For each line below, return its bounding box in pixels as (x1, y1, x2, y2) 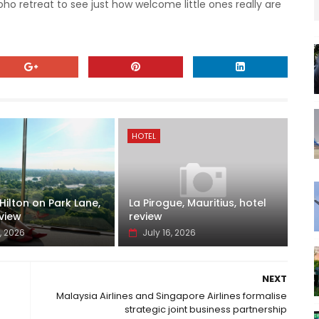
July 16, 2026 (142, 226, 197, 239)
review (129, 209, 163, 224)
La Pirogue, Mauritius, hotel (129, 196, 267, 211)
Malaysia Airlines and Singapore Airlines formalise (56, 289, 288, 303)
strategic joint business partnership (125, 303, 288, 317)
